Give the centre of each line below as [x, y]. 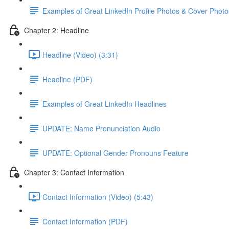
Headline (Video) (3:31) [80, 54]
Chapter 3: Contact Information [74, 172]
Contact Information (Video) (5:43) [98, 197]
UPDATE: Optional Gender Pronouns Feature [116, 153]
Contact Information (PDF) [85, 221]
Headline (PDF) [67, 79]
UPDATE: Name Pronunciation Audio [101, 128]
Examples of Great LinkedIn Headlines [105, 104]
